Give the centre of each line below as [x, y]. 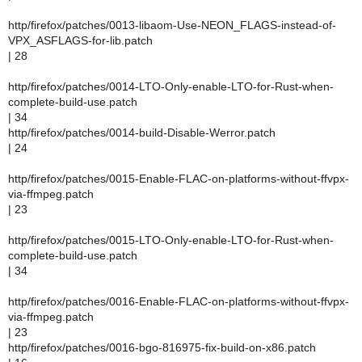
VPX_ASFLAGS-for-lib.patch [80, 40]
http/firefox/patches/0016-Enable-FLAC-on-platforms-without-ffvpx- [179, 301]
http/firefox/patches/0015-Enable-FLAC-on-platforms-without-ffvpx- [179, 179]
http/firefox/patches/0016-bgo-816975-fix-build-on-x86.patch [162, 347]
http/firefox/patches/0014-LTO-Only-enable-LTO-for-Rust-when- [171, 86]
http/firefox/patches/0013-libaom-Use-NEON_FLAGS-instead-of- [172, 25]
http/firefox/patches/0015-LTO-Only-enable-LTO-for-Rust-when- [171, 240]
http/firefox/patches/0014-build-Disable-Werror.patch [142, 133]
